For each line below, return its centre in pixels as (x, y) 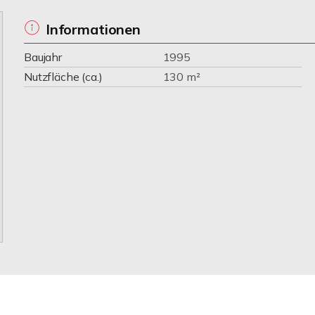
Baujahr (43, 57)
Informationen (93, 29)
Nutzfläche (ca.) (63, 77)
